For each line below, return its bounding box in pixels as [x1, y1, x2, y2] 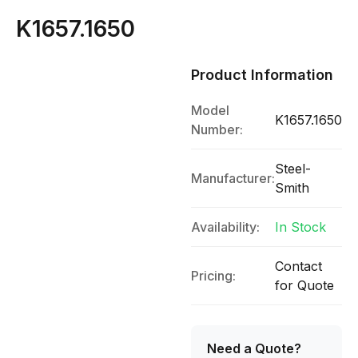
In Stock [275, 219, 326, 235]
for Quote [275, 277, 334, 293]
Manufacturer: [191, 170, 275, 186]
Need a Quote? [207, 340, 301, 356]
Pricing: [191, 268, 236, 284]
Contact [275, 258, 322, 274]
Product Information [191, 66, 333, 83]
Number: [191, 121, 243, 137]
